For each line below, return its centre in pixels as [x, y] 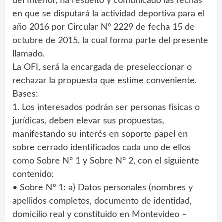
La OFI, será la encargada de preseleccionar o [102, 68]
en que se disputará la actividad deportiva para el [109, 14]
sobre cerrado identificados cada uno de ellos [102, 148]
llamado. [28, 54]
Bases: [25, 94]
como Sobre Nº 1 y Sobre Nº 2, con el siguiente [106, 161]
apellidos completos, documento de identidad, [102, 201]
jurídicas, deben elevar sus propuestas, [88, 121]
